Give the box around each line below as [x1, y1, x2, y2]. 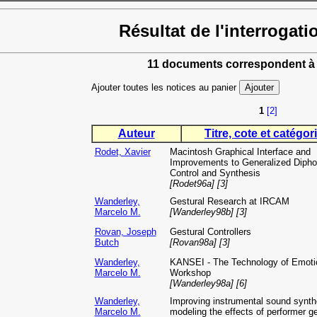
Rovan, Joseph [94, 226, 156, 238]
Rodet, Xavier [94, 146, 151, 158]
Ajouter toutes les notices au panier [91, 82, 239, 93]
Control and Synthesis [169, 168, 260, 179]
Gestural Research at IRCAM [169, 196, 289, 207]
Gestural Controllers [169, 226, 251, 238]
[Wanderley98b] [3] [169, 207, 247, 218]
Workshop [169, 267, 211, 279]
